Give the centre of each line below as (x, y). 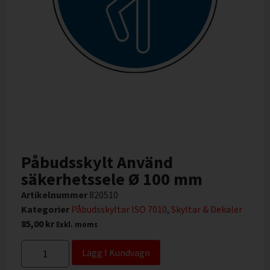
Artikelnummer (55, 195)
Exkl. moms (77, 224)
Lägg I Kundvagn (116, 252)
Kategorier (45, 209)
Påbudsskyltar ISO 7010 (119, 209)
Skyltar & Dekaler (207, 209)
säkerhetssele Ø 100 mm (112, 179)
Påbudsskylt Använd (97, 162)
